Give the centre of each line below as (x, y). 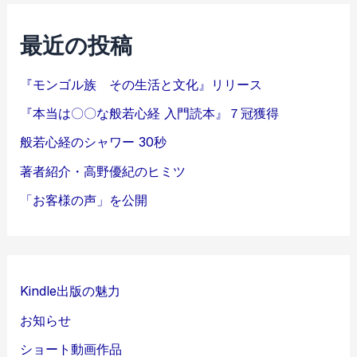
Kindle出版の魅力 (71, 291)
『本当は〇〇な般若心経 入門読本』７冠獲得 (150, 114)
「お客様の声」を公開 (84, 200)
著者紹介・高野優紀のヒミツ (103, 171)
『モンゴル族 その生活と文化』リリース (141, 84)
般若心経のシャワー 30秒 (94, 142)
